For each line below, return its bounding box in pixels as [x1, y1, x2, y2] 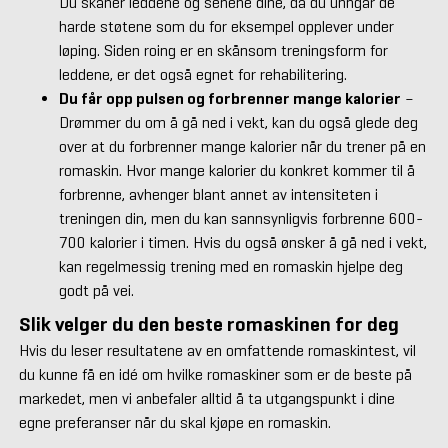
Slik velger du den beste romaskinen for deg [18, 312, 399, 338]
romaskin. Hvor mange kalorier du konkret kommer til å [58, 161, 415, 181]
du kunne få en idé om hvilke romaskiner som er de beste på [18, 365, 412, 385]
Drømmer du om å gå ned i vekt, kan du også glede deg [58, 113, 418, 133]
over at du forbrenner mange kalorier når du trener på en [58, 137, 426, 157]
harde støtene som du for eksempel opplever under [58, 17, 394, 37]
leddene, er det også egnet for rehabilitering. [58, 65, 347, 85]
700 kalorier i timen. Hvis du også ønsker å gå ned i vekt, [58, 233, 427, 253]
